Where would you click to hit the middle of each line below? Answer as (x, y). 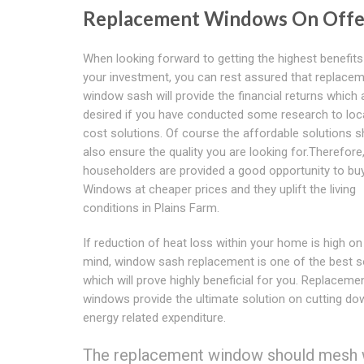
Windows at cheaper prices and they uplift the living (219, 189)
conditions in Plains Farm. (151, 208)
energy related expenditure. (154, 317)
